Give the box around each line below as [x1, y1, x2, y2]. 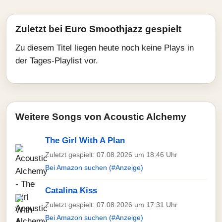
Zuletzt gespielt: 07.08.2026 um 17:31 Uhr [45, 201, 177, 209]
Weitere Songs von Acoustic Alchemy [15, 111, 186, 122]
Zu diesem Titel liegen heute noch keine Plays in [15, 43, 194, 53]
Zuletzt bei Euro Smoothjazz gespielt [15, 24, 181, 34]
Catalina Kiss [45, 186, 97, 195]
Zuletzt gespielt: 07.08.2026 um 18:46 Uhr [45, 151, 177, 159]
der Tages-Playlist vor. [15, 56, 98, 65]
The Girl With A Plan [45, 136, 125, 145]
